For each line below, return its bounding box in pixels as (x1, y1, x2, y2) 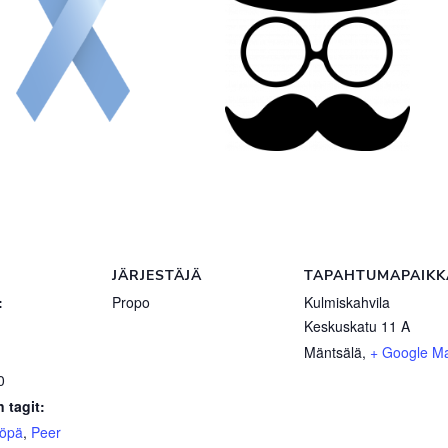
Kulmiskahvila (304, 292, 390, 313)
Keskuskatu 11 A (304, 316, 410, 337)
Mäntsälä (304, 342, 362, 363)
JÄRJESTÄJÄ (112, 266, 202, 286)
